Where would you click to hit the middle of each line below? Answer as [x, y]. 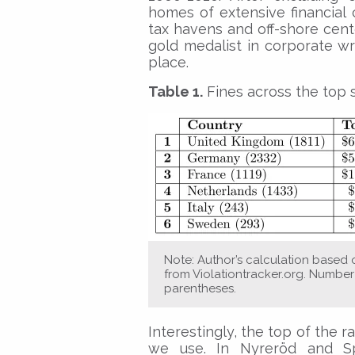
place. [168, 63]
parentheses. [200, 289]
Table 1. [176, 92]
